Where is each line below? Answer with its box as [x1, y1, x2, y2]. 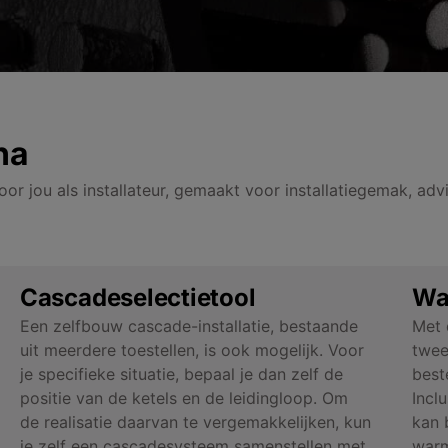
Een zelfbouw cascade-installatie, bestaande [19, 315, 358, 336]
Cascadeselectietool [19, 282, 256, 312]
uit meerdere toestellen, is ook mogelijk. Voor [19, 339, 364, 360]
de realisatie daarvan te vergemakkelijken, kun [19, 411, 371, 432]
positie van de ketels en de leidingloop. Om [19, 387, 348, 408]
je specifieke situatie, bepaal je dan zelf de [19, 363, 343, 384]
